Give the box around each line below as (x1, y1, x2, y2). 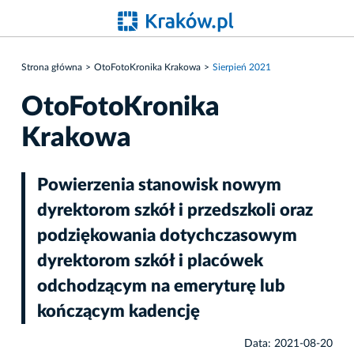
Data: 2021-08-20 (244, 337, 333, 349)
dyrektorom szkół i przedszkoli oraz (37, 201, 313, 219)
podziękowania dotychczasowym (37, 226, 297, 244)
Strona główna (21, 62, 82, 72)
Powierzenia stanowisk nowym (37, 175, 281, 194)
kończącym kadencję (37, 302, 200, 320)
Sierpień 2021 (213, 62, 271, 72)
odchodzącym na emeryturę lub (37, 277, 285, 295)
